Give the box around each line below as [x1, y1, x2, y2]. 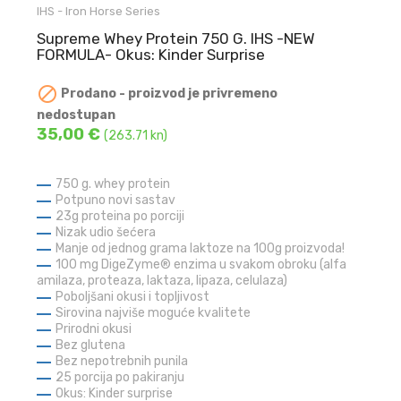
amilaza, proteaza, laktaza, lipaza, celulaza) [37, 273, 288, 289]
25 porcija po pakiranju [55, 370, 185, 386]
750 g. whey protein [55, 176, 171, 192]
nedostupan [37, 107, 116, 124]
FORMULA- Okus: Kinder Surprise [37, 45, 266, 64]
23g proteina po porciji [55, 209, 185, 225]
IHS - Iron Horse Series [37, 4, 161, 18]
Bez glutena [55, 337, 126, 354]
